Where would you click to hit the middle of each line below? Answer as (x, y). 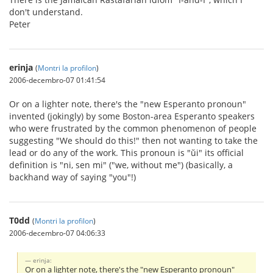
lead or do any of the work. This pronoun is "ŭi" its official (126, 152)
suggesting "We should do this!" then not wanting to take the (133, 140)
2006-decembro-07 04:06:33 (57, 232)
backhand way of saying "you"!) (73, 177)
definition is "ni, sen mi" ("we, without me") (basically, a (121, 165)
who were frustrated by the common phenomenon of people (133, 128)
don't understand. (46, 12)
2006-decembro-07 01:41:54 (57, 80)
